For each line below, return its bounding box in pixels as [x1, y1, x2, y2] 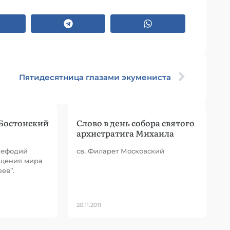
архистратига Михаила [76, 127, 174, 139]
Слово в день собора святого [76, 117, 195, 129]
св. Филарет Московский [76, 147, 164, 155]
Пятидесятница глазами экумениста [19, 72, 171, 82]
